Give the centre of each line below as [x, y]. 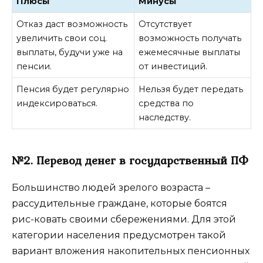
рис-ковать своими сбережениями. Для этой [124, 220]
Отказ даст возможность [72, 24]
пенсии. [34, 67]
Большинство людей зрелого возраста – [111, 188]
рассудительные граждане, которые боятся [119, 204]
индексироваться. [57, 104]
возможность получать [190, 38]
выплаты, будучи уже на [70, 53]
